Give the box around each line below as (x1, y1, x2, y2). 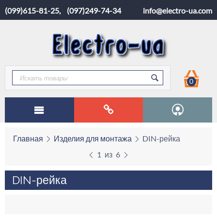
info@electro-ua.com (143, 6, 212, 15)
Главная (13, 134, 43, 143)
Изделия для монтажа (54, 134, 132, 143)
